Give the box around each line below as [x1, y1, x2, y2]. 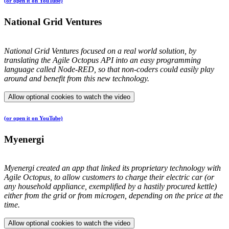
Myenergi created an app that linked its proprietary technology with [4, 164, 221, 173]
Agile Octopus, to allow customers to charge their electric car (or [4, 173, 214, 182]
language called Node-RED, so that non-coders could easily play [4, 64, 214, 74]
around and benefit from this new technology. [4, 74, 149, 83]
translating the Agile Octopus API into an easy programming [4, 55, 201, 64]
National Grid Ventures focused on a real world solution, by [4, 46, 196, 55]
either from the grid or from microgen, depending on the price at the [4, 191, 223, 200]
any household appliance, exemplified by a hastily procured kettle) [4, 182, 217, 191]
